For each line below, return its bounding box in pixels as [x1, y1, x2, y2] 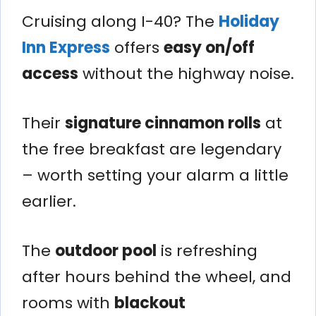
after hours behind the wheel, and [22, 265, 291, 288]
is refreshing [157, 239, 257, 262]
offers [110, 36, 164, 59]
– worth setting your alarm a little [22, 164, 288, 186]
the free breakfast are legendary [22, 138, 281, 160]
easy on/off [164, 36, 255, 59]
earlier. [22, 190, 76, 212]
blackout [114, 291, 186, 314]
